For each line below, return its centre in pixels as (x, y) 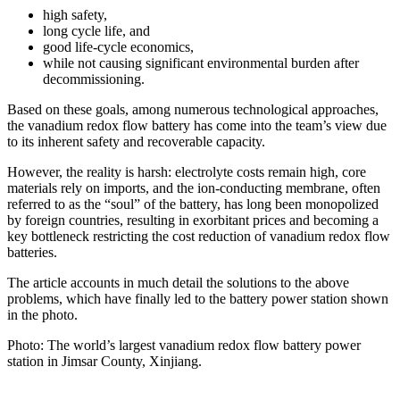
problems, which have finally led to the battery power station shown (198, 298)
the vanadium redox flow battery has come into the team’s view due (197, 125)
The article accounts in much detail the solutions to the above (178, 282)
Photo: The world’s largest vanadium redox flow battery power (184, 345)
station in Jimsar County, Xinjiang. (104, 361)
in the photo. (42, 314)
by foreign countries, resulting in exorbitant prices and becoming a (193, 220)
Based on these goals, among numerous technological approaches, (193, 109)
